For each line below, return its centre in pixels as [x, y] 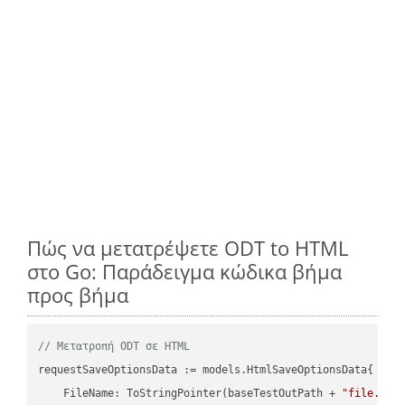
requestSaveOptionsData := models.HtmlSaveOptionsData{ [206, 369]
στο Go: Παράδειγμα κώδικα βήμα [184, 271]
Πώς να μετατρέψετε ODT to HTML [188, 247]
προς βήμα [78, 294]
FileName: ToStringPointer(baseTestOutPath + [190, 393]
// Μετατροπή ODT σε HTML [114, 346]
